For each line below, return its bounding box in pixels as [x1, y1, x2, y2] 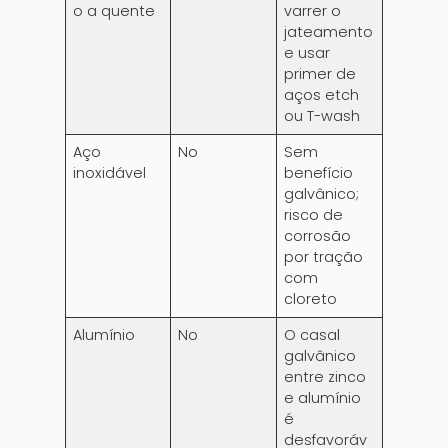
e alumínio [284, 388, 362, 409]
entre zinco [284, 367, 367, 388]
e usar [284, 43, 331, 64]
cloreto [284, 289, 338, 310]
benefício [284, 163, 354, 184]
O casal [284, 325, 341, 346]
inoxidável [73, 163, 147, 184]
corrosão [284, 226, 352, 247]
